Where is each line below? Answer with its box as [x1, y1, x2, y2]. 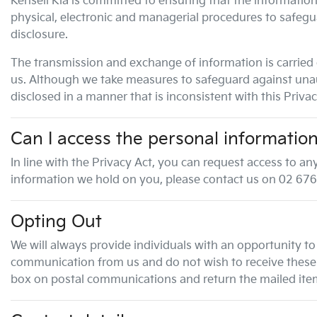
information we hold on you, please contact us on [11, 173, 279, 187]
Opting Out [11, 212, 102, 232]
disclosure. [11, 28, 68, 42]
